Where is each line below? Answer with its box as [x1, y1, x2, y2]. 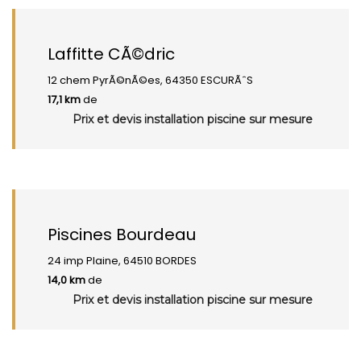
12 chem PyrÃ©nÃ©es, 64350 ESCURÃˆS [48, 73, 253, 88]
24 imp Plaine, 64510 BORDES [48, 253, 197, 268]
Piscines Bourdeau [48, 223, 196, 246]
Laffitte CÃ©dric [48, 43, 175, 65]
